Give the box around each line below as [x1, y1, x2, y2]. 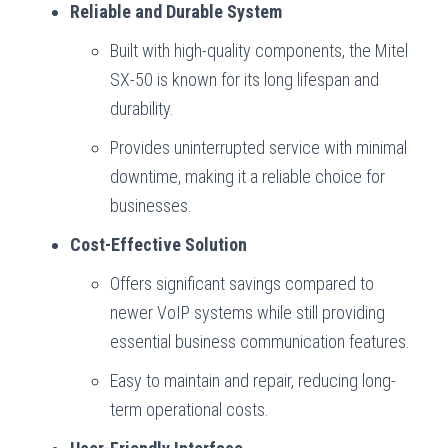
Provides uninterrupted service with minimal [110, 136, 407, 158]
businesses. [110, 194, 192, 216]
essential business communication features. [110, 330, 410, 352]
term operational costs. [110, 398, 269, 420]
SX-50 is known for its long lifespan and [110, 68, 379, 90]
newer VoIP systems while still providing [110, 301, 385, 323]
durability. [110, 97, 174, 119]
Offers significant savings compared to [110, 272, 374, 294]
